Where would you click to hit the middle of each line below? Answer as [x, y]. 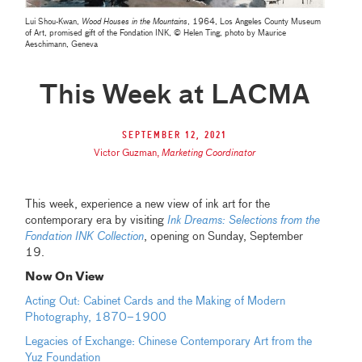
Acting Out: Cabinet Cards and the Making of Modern [156, 301]
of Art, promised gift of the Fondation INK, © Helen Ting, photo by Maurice [156, 33]
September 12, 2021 [175, 135]
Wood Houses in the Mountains [135, 21]
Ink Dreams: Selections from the [244, 220]
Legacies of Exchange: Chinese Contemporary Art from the [169, 341]
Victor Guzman [126, 153]
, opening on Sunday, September [224, 236]
